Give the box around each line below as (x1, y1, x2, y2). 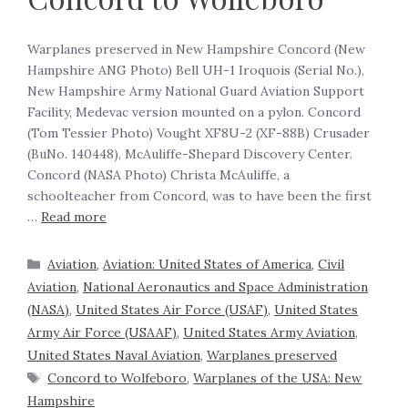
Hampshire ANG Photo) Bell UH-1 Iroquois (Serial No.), (27, 62, 364, 79)
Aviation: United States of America (103, 256, 312, 273)
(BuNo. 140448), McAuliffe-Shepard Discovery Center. (27, 146, 352, 163)
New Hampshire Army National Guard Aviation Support (27, 83, 364, 100)
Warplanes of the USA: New (193, 370, 362, 387)
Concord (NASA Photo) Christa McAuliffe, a (27, 167, 290, 184)
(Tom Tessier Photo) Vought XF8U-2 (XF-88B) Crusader (27, 125, 370, 142)
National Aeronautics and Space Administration (83, 279, 368, 296)
